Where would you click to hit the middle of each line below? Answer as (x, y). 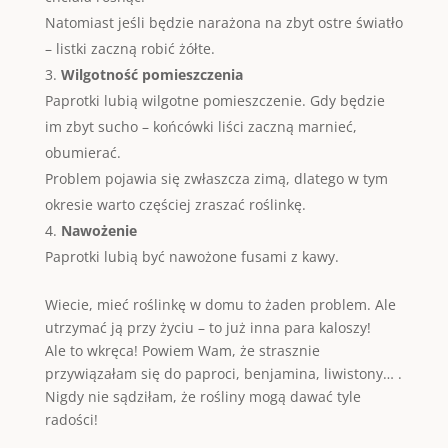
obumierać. (82, 152)
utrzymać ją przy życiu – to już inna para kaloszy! (207, 327)
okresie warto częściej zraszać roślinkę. (175, 204)
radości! (71, 419)
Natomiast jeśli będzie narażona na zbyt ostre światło (223, 22)
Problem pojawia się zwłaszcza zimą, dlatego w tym (216, 178)
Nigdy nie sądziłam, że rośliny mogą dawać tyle (202, 396)
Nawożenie (98, 230)
